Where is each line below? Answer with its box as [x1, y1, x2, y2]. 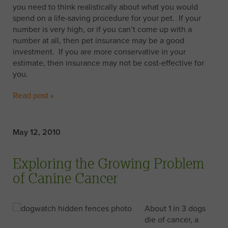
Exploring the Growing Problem [13, 154, 204, 172]
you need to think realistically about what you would [13, 2, 198, 12]
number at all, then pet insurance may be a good [13, 36, 184, 46]
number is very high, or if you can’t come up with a [13, 24, 192, 35]
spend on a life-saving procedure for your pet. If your [13, 13, 201, 23]
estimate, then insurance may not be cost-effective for [13, 58, 204, 68]
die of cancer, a [145, 215, 198, 225]
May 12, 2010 [13, 127, 61, 137]
